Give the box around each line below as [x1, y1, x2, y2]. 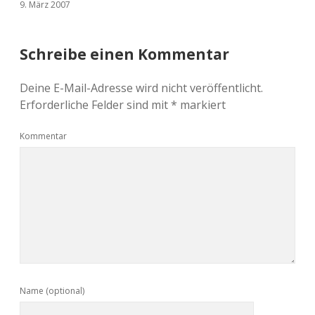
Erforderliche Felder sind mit [20, 97, 171, 112]
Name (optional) [20, 285, 84, 297]
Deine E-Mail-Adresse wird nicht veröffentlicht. [20, 80, 263, 96]
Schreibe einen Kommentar [20, 44, 229, 64]
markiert [177, 97, 226, 112]
